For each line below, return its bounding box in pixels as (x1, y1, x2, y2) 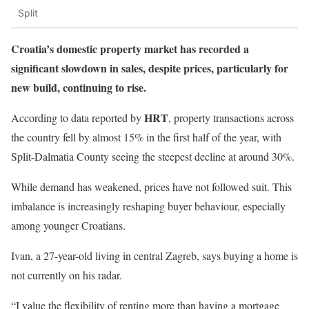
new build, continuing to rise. (11, 79, 146, 95)
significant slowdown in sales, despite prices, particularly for (11, 59, 288, 76)
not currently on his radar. (11, 267, 122, 282)
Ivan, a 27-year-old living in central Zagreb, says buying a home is (11, 248, 298, 263)
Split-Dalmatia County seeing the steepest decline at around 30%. (11, 148, 295, 163)
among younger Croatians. (11, 217, 126, 232)
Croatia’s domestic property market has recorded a (11, 40, 249, 57)
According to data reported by (11, 110, 144, 125)
